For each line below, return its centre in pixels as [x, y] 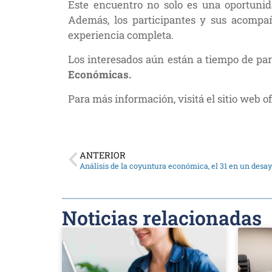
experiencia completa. [121, 35]
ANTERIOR [103, 155]
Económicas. [100, 74]
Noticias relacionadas [162, 218]
